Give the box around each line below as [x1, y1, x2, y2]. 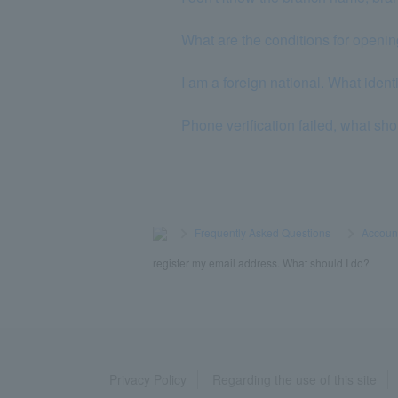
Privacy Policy [109, 370, 187, 388]
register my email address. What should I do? [153, 254, 370, 270]
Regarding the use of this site [212, 370, 377, 388]
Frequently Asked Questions [195, 224, 331, 240]
